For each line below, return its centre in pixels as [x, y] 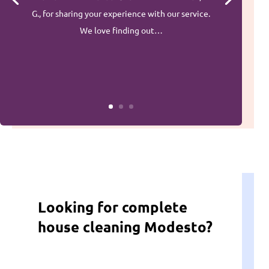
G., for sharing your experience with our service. [121, 14]
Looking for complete [112, 207]
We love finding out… [121, 30]
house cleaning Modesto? [125, 227]
